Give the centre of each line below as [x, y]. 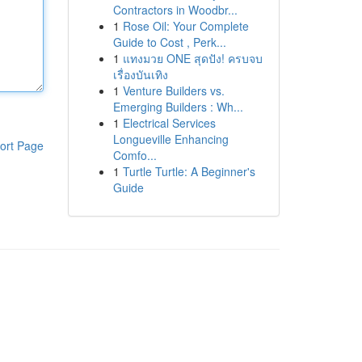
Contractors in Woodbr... [175, 10]
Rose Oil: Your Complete [185, 26]
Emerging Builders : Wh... [178, 107]
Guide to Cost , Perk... [169, 42]
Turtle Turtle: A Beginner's [189, 171]
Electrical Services [169, 123]
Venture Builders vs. [173, 90]
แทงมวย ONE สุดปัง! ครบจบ [192, 58]
